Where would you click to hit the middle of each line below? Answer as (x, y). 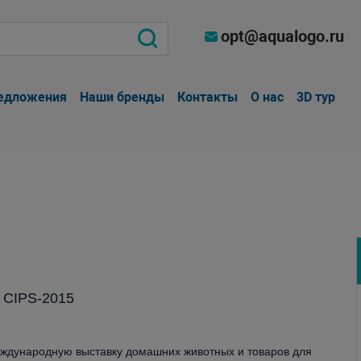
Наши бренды (122, 97)
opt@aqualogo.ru (283, 36)
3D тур (316, 97)
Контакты (208, 97)
